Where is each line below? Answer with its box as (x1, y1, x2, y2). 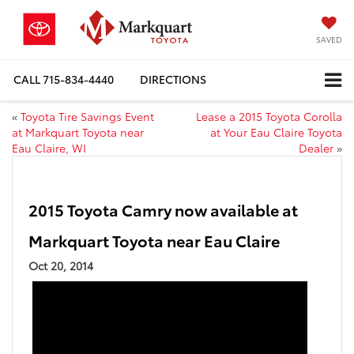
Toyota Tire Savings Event (21, 107, 154, 124)
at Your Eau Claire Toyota (210, 123, 342, 140)
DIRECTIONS (140, 71, 206, 88)
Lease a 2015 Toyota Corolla (196, 107, 342, 124)
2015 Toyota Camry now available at (28, 198, 298, 220)
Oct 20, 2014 (28, 257, 93, 273)
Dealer (299, 139, 333, 156)
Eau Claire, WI (12, 139, 86, 156)
